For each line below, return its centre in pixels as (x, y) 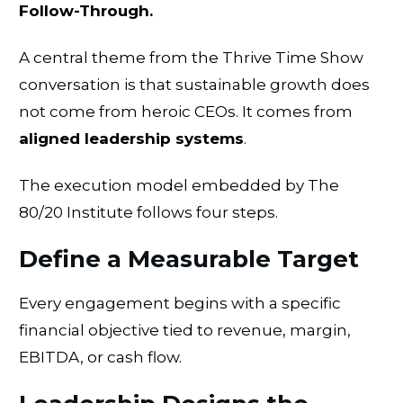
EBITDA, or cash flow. (100, 357)
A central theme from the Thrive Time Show (191, 57)
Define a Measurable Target (189, 259)
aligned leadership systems (131, 138)
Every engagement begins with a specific (180, 303)
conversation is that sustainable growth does (194, 84)
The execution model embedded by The (179, 185)
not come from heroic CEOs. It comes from (186, 111)
